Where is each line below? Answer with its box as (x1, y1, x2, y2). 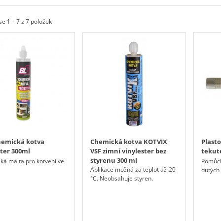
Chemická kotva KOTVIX (90, 137, 168, 147)
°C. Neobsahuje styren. (90, 174, 153, 183)
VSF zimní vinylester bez (90, 147, 167, 156)
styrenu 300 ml (90, 156, 138, 165)
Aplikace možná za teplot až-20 (90, 165, 176, 174)
